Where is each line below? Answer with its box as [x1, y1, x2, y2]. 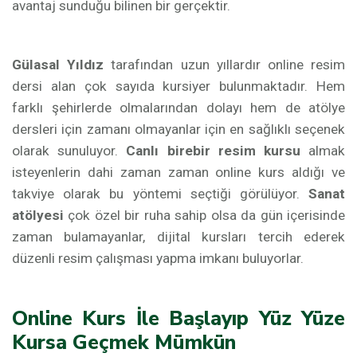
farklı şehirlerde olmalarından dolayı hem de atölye [12, 100, 345, 116]
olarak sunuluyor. [12, 143, 127, 159]
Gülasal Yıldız [12, 57, 104, 73]
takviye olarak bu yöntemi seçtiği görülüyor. [12, 186, 308, 202]
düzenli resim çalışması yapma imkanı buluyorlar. [12, 250, 304, 266]
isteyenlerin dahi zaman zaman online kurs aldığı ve [12, 164, 345, 180]
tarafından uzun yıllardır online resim [104, 57, 346, 73]
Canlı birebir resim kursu [126, 143, 300, 159]
